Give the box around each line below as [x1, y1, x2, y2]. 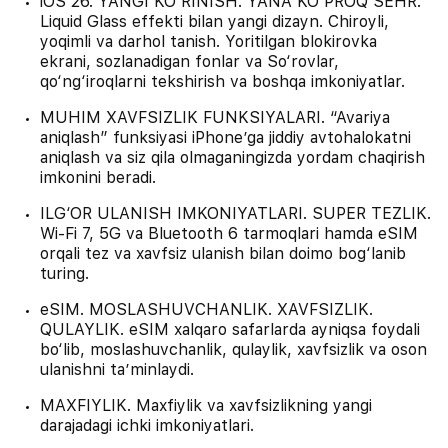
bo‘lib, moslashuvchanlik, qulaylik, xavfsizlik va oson [40, 340, 427, 359]
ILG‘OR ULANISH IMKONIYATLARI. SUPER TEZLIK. [40, 204, 431, 223]
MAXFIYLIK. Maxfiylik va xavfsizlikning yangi [40, 396, 372, 415]
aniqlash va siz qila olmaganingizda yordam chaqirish [40, 148, 425, 167]
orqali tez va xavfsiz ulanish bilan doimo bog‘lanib [40, 244, 406, 263]
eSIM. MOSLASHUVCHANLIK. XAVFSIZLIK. [40, 300, 373, 319]
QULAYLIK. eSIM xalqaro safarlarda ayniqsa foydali [40, 320, 420, 339]
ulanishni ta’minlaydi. [40, 360, 194, 379]
